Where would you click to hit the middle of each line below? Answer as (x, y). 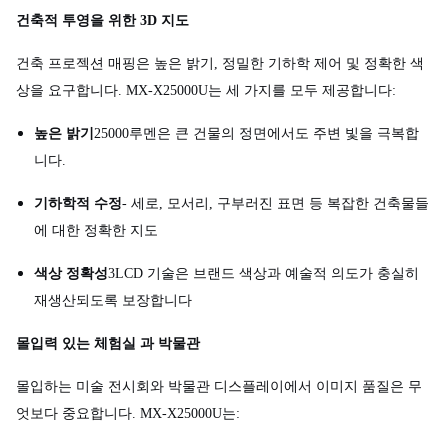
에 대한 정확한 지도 (96, 230)
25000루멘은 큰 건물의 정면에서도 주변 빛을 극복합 (256, 133)
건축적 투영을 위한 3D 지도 (102, 20)
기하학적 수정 (78, 203)
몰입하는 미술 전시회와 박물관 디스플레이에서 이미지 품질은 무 (219, 386)
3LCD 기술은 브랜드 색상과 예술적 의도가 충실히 (263, 273)
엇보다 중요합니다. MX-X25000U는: (128, 413)
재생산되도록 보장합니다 (113, 300)
